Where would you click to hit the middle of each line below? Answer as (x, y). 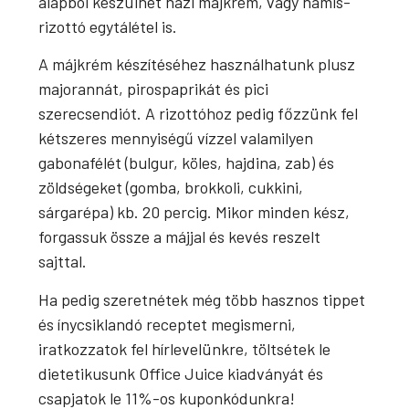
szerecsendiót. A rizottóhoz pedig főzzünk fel (199, 114)
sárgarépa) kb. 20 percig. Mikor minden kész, (194, 212)
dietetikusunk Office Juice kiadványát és (181, 373)
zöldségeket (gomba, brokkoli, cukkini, (171, 188)
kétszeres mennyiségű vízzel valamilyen (176, 138)
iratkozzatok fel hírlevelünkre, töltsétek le (185, 348)
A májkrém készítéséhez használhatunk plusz (197, 64)
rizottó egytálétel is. (108, 27)
